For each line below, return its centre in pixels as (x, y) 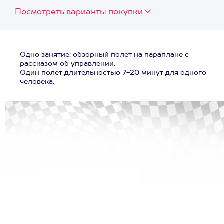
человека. (37, 82)
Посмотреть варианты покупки (79, 12)
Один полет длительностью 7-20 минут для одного (113, 73)
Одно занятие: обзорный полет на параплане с (104, 55)
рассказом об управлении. (68, 64)
